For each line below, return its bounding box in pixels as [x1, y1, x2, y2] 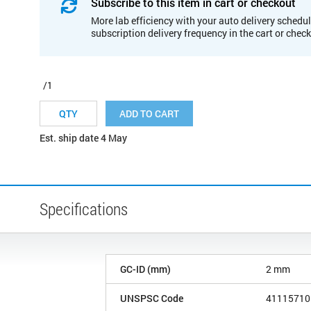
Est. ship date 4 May [40, 131, 127, 144]
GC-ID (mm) [120, 262, 171, 276]
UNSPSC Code [120, 291, 183, 305]
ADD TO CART [119, 106, 179, 120]
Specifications [40, 197, 128, 220]
